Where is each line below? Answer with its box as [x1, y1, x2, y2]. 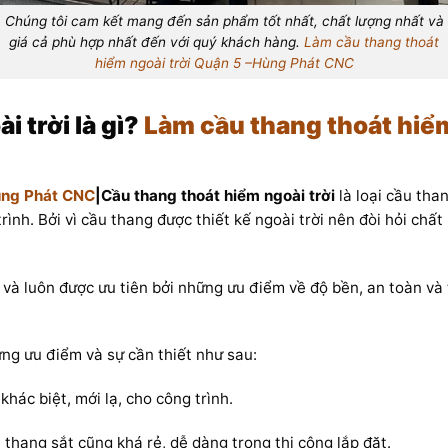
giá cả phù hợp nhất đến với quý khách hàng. [9, 33, 304, 50]
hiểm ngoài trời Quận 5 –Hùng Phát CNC [94, 54, 354, 71]
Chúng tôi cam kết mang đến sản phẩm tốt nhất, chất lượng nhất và [4, 12, 444, 29]
